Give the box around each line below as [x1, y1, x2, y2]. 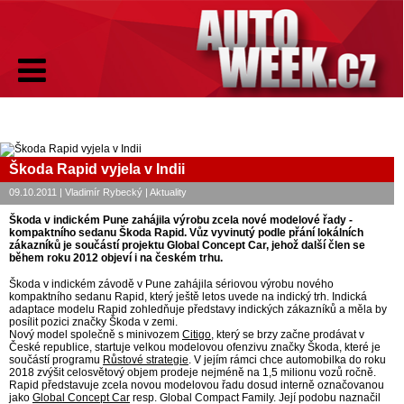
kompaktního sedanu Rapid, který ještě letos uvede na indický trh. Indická [9, 290, 367, 303]
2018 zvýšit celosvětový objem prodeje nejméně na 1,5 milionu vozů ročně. [9, 366, 376, 379]
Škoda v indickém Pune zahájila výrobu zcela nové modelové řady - [9, 214, 353, 226]
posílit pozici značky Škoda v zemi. [9, 316, 178, 328]
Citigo [182, 328, 211, 341]
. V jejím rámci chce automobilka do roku [188, 353, 386, 366]
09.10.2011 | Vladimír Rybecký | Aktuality [9, 187, 187, 197]
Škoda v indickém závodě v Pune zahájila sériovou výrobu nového [9, 278, 334, 290]
